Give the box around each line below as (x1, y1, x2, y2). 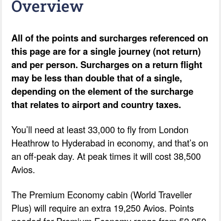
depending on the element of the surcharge (11, 84, 194, 98)
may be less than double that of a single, (11, 71, 183, 84)
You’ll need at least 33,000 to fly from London (11, 122, 189, 136)
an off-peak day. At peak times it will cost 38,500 (11, 149, 201, 162)
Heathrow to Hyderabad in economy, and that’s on (11, 136, 209, 149)
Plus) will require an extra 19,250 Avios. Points (11, 201, 194, 214)
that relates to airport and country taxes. (11, 97, 182, 111)
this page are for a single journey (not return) (11, 44, 201, 58)
